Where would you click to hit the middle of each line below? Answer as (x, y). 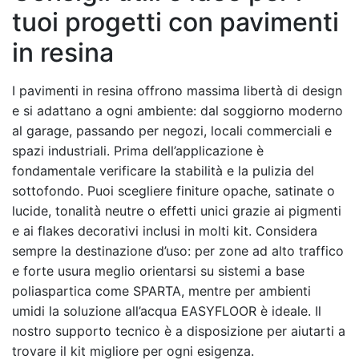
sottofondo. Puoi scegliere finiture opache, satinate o (173, 190)
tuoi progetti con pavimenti (175, 22)
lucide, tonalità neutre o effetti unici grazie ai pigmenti (177, 210)
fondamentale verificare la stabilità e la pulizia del (163, 170)
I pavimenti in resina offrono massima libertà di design (177, 90)
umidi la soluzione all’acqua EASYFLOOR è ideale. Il (167, 311)
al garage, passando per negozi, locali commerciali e (172, 130)
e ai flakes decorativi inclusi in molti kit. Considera (165, 230)
